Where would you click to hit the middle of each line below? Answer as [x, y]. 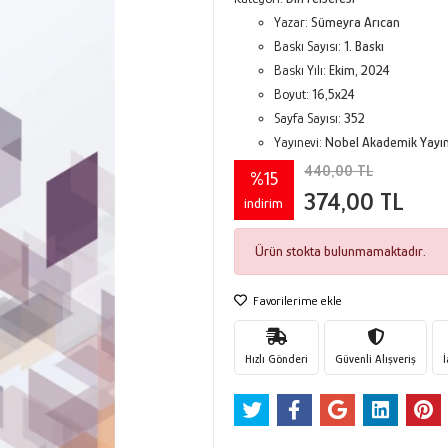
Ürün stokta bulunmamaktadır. [340, 251]
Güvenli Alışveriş [375, 358]
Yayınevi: [299, 142]
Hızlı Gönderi [276, 358]
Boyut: [292, 94]
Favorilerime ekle [295, 300]
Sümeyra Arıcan [355, 22]
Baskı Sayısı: [308, 46]
